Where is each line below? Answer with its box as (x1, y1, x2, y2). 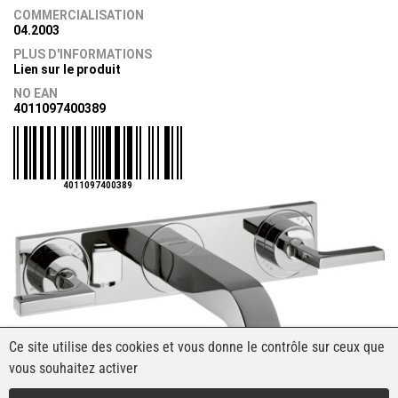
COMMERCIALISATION (13, 7, 144, 22)
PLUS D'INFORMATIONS (13, 46, 152, 61)
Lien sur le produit (13, 61, 121, 76)
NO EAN (13, 85, 58, 100)
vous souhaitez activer (9, 360, 138, 377)
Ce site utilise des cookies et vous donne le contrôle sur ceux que (9, 338, 385, 355)
